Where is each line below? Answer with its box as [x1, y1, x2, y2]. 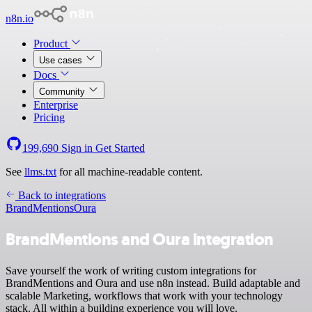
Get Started [95, 142, 145, 154]
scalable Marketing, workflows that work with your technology [6, 289, 283, 302]
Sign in [58, 142, 95, 154]
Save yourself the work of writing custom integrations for [6, 264, 256, 276]
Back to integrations [15, 189, 106, 201]
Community [39, 86, 88, 97]
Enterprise [33, 99, 78, 111]
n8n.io [6, 13, 33, 24]
